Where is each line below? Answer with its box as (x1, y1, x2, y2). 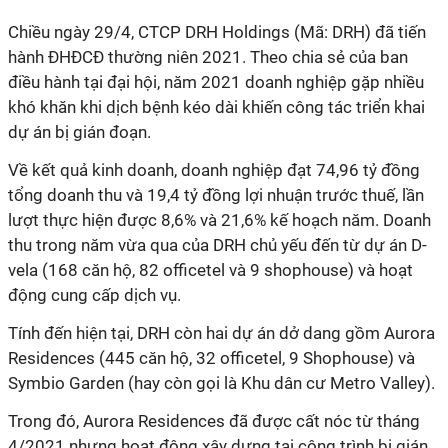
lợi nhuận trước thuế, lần (245, 185, 424, 205)
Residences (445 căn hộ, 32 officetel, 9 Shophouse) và (8, 348, 415, 368)
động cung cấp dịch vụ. (8, 285, 181, 305)
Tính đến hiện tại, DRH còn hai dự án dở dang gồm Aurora (8, 323, 435, 343)
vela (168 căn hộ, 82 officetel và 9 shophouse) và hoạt (8, 260, 413, 280)
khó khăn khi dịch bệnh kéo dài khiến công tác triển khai (8, 97, 425, 117)
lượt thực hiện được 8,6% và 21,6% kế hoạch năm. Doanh (8, 210, 431, 230)
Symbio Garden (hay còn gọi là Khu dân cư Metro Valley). (8, 373, 435, 393)
